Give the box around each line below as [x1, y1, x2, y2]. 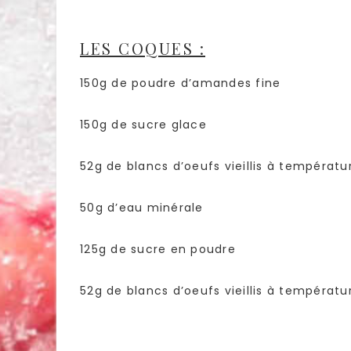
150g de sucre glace [80, 116, 207, 132]
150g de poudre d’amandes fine [80, 74, 281, 91]
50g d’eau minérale [80, 199, 204, 215]
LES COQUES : [80, 37, 205, 59]
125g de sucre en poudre [80, 241, 236, 257]
